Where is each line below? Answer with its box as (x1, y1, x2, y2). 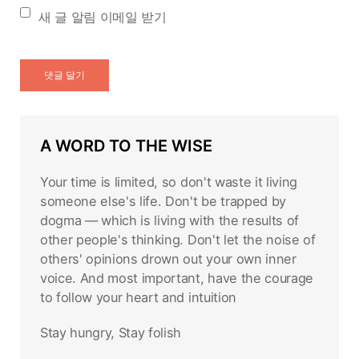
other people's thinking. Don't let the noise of (40, 232, 316, 248)
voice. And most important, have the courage (40, 270, 313, 286)
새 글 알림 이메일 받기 (38, 9, 167, 25)
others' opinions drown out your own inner (40, 251, 296, 267)
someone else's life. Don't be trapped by (40, 193, 286, 209)
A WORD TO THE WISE (40, 136, 212, 155)
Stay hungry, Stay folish (40, 325, 182, 341)
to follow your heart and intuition (40, 289, 236, 305)
